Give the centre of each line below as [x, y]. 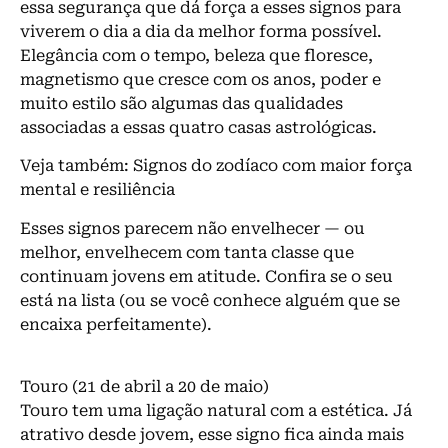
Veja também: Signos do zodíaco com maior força [216, 166]
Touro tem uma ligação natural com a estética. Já [216, 410]
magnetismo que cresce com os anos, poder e [200, 79]
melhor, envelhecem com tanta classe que [187, 252]
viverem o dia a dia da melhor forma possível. [201, 31]
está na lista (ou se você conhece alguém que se [210, 300]
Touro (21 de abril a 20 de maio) [144, 386]
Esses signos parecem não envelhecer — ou [192, 228]
